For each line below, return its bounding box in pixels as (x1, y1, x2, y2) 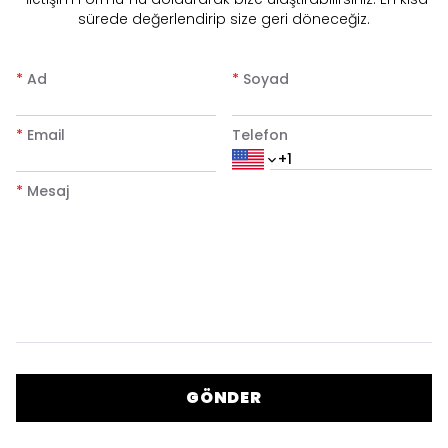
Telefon (232, 125, 288, 145)
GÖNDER (186, 386, 262, 409)
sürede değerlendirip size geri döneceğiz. (78, 9, 370, 29)
